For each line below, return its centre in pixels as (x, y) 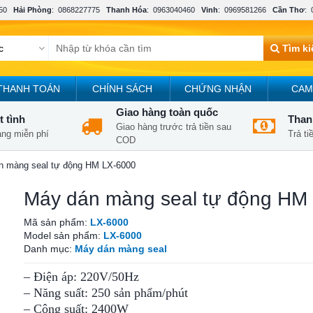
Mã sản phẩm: (57, 222)
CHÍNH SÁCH (122, 89)
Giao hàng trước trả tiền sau (174, 127)
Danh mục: (49, 249)
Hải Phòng (32, 10)
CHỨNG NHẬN (218, 89)
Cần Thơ (289, 10)
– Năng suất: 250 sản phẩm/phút (106, 293)
